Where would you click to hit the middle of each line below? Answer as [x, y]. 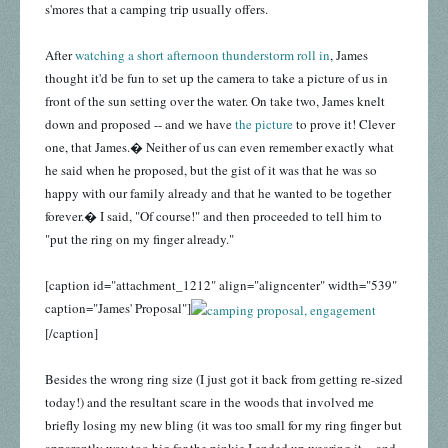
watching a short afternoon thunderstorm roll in [202, 54]
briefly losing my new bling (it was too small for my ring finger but [223, 424]
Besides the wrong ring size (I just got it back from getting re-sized [224, 378]
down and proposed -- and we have [140, 123]
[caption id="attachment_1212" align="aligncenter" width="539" [221, 284]
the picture [264, 123]
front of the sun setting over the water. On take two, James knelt [215, 100]
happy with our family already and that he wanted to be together [218, 192]
